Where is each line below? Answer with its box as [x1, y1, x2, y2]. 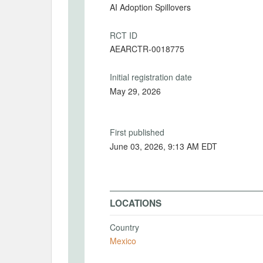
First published [110, 126, 164, 138]
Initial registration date [110, 71, 192, 83]
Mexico [110, 235, 136, 247]
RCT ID [110, 29, 137, 41]
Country [110, 221, 139, 233]
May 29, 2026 [110, 85, 161, 97]
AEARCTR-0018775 [110, 43, 184, 55]
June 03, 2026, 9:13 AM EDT [168, 140, 217, 152]
